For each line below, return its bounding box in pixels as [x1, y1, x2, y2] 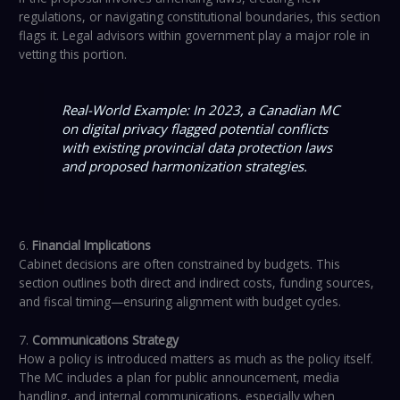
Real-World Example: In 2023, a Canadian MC [61, 101, 339, 120]
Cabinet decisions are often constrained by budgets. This [19, 254, 341, 272]
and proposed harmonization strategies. [61, 157, 307, 176]
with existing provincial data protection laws [61, 138, 332, 157]
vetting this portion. [19, 45, 128, 62]
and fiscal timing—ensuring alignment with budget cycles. [19, 292, 342, 310]
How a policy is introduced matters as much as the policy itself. [19, 349, 374, 367]
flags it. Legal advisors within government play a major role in [19, 26, 371, 44]
